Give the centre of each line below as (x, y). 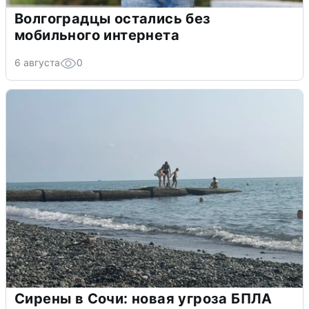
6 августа (37, 62)
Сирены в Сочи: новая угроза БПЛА (143, 298)
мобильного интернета (97, 35)
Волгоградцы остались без (113, 18)
